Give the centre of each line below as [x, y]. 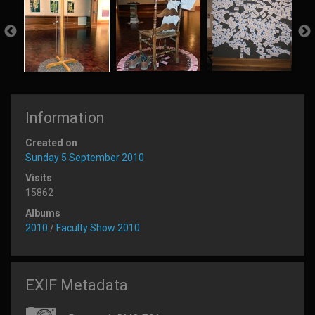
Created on [51, 142]
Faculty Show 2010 [98, 227]
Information [65, 117]
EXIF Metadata [77, 285]
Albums [43, 213]
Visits [39, 178]
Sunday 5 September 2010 [85, 157]
